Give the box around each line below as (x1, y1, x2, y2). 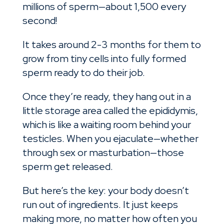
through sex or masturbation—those (22, 146, 184, 159)
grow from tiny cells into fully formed (22, 52, 186, 65)
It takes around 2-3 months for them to (22, 38, 201, 51)
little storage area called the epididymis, (22, 104, 198, 117)
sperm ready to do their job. (22, 66, 145, 79)
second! (22, 14, 59, 27)
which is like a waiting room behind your (22, 118, 191, 131)
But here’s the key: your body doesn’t (22, 184, 189, 197)
